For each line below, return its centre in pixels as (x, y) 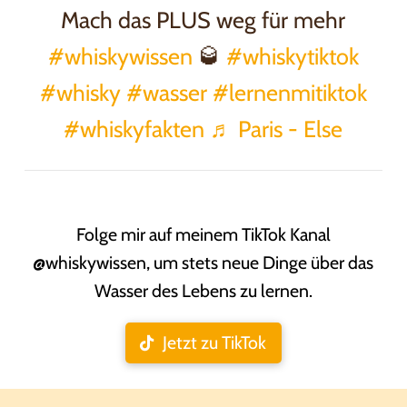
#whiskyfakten (134, 129)
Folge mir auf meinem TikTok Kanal (203, 234)
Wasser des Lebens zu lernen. (203, 290)
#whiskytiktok (292, 57)
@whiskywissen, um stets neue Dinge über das (203, 262)
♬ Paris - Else (277, 129)
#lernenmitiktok (289, 93)
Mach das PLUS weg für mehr (203, 20)
